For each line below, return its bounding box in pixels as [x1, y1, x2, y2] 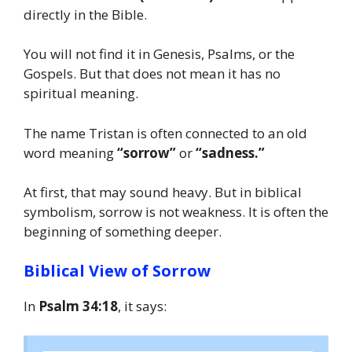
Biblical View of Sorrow [24, 259, 211, 281]
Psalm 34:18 [38, 296, 118, 315]
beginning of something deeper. [24, 222, 222, 241]
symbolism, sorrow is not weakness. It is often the [24, 203, 328, 222]
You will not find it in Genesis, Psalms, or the [24, 45, 295, 64]
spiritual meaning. [24, 84, 138, 103]
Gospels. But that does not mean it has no [24, 64, 280, 83]
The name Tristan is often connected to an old [24, 123, 307, 142]
